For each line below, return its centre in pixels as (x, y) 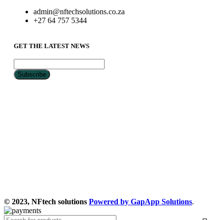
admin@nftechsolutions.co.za (79, 11)
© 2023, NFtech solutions (46, 201)
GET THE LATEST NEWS (52, 46)
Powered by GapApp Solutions (140, 201)
